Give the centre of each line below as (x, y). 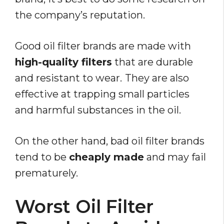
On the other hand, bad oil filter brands (110, 141)
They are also (157, 78)
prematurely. (46, 173)
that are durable (152, 62)
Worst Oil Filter (84, 207)
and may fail (175, 157)
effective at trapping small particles (102, 94)
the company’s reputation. (80, 15)
